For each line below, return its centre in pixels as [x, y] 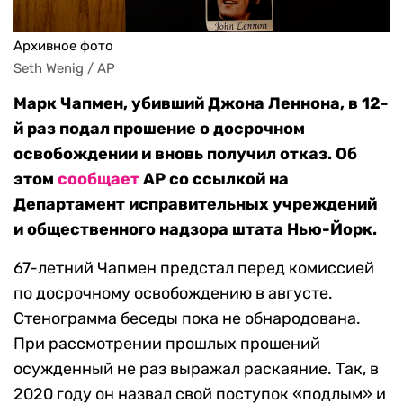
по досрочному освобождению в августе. [173, 294]
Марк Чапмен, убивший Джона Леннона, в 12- [201, 104]
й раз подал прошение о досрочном [159, 129]
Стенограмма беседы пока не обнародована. [187, 319]
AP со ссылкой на [214, 179]
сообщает [99, 179]
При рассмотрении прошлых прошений [167, 344]
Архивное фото [63, 46]
